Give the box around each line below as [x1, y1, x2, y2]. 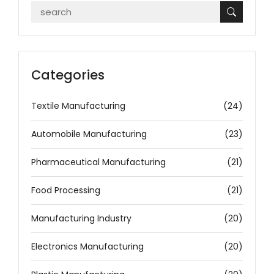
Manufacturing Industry [31, 212, 131, 224]
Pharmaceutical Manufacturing [31, 155, 166, 168]
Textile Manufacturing [31, 99, 125, 112]
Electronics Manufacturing [31, 240, 144, 253]
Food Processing [31, 183, 100, 196]
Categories [31, 65, 105, 84]
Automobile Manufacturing [31, 127, 147, 140]
